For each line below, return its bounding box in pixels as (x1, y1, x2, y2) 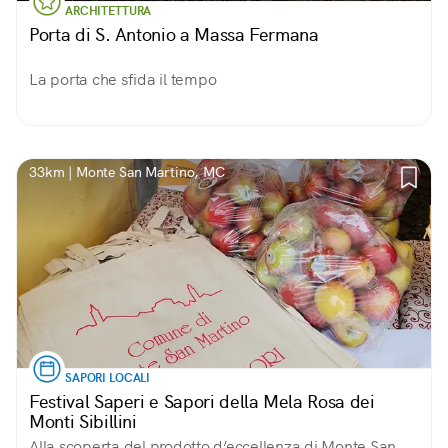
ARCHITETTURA (65, 3, 152, 19)
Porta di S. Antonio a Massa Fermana (29, 23, 319, 46)
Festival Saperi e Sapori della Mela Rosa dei (29, 390, 375, 413)
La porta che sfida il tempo (29, 69, 217, 90)
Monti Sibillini (29, 410, 137, 433)
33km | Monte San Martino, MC (29, 163, 225, 181)
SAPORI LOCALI (65, 370, 151, 386)
